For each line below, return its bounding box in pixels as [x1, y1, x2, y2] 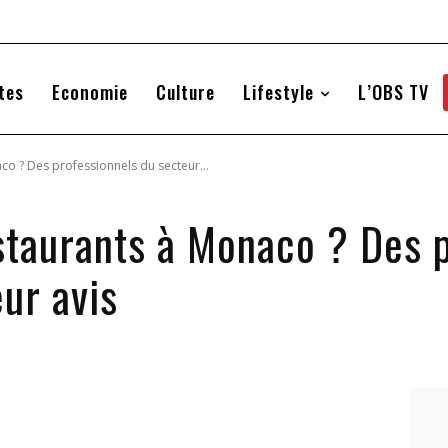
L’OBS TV [357, 79, 429, 105]
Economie [51, 79, 128, 105]
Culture [155, 79, 215, 105]
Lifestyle [242, 79, 314, 105]
